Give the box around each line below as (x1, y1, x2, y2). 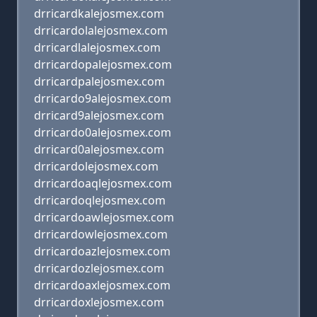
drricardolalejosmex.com (34, 23, 168, 38)
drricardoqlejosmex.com (34, 192, 166, 208)
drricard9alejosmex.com (34, 108, 164, 123)
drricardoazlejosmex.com (34, 243, 171, 259)
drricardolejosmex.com (34, 158, 158, 174)
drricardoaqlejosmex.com (34, 175, 172, 191)
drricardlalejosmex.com (34, 40, 161, 55)
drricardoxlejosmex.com (34, 294, 164, 310)
